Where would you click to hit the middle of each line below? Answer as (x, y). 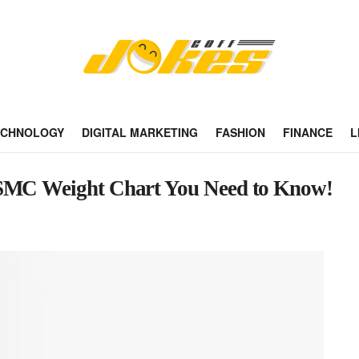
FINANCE (307, 132)
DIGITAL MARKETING (139, 132)
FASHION (240, 132)
